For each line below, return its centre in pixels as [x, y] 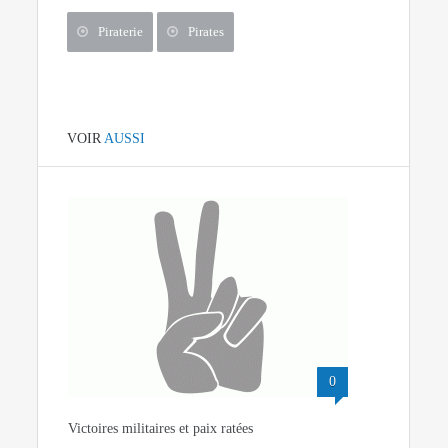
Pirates [206, 31]
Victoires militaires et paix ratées [161, 428]
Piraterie [121, 31]
